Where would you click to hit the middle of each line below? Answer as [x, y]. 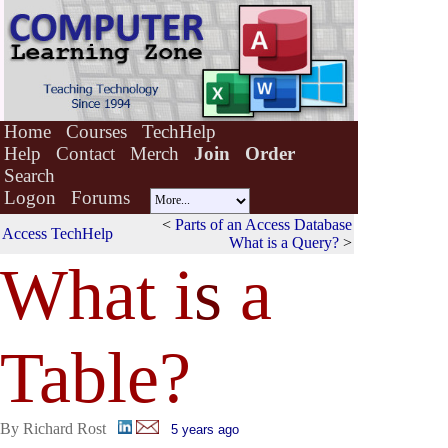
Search [29, 175]
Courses [96, 131]
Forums [100, 197]
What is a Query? [284, 242]
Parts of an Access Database [263, 224]
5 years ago [204, 429]
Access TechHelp [57, 233]
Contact [85, 153]
